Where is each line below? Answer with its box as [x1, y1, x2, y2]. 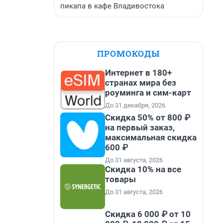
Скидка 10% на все [105, 164, 181, 174]
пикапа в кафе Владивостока [60, 1, 164, 10]
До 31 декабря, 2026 [105, 102, 165, 109]
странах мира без [105, 78, 176, 88]
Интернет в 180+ [105, 68, 172, 78]
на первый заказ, [105, 122, 175, 132]
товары [105, 174, 136, 184]
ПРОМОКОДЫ [97, 48, 160, 59]
